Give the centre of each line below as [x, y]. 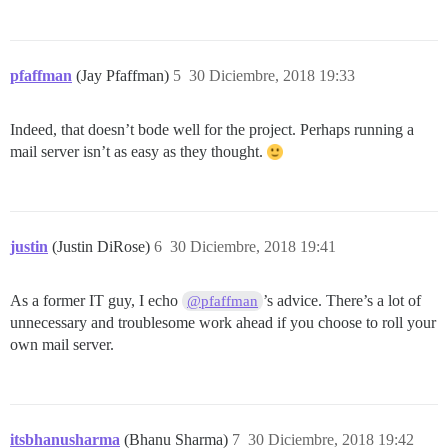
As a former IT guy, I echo [96, 300]
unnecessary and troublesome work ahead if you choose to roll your [223, 322]
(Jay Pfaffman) [124, 75]
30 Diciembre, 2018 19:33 [272, 75]
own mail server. [62, 344]
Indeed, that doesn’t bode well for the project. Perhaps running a [212, 129]
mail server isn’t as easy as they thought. [138, 151]
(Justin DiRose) [103, 246]
